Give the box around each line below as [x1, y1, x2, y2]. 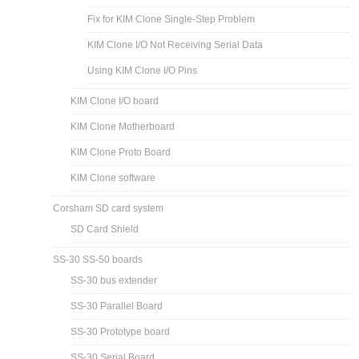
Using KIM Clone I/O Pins [87, 64, 198, 76]
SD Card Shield [71, 223, 139, 235]
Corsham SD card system [53, 202, 164, 214]
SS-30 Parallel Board [71, 300, 163, 312]
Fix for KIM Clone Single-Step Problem [87, 13, 256, 25]
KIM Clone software [71, 171, 156, 184]
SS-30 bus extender [71, 274, 158, 286]
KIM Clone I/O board [71, 95, 159, 107]
